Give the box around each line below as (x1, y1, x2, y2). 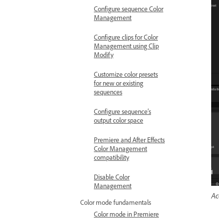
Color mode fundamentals (80, 198, 151, 206)
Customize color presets (94, 70, 158, 78)
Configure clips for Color (94, 33, 158, 41)
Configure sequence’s (94, 107, 151, 115)
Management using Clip (94, 42, 159, 50)
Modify (94, 50, 113, 59)
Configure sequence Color (94, 4, 163, 13)
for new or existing (94, 79, 143, 87)
